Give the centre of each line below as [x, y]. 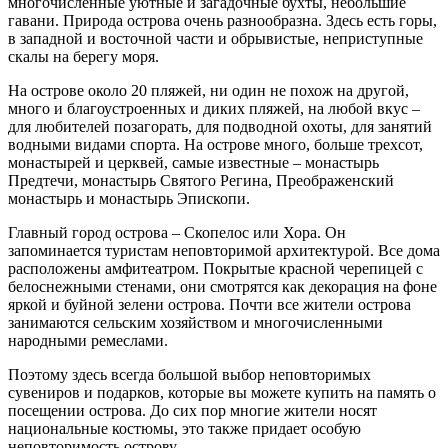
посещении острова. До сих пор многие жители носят [192, 411]
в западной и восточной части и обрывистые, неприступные [215, 39]
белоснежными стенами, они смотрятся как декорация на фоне [222, 287]
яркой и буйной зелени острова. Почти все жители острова [209, 305]
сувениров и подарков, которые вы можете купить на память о [222, 393]
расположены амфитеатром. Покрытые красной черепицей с [215, 269]
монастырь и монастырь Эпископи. [129, 199]
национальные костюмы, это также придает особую [184, 429]
